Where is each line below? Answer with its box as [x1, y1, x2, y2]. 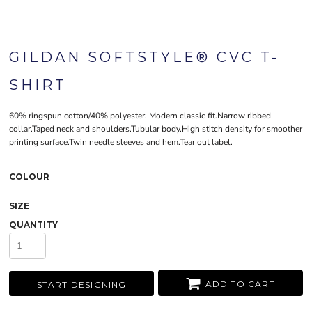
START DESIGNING [36, 279, 127, 290]
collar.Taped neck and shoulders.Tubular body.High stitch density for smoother [9, 123, 302, 135]
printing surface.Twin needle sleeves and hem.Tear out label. [9, 136, 233, 148]
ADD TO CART [205, 278, 275, 289]
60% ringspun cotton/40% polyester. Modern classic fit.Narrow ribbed [9, 110, 271, 122]
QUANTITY [9, 219, 58, 231]
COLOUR [9, 171, 49, 182]
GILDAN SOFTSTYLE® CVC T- [9, 49, 279, 66]
